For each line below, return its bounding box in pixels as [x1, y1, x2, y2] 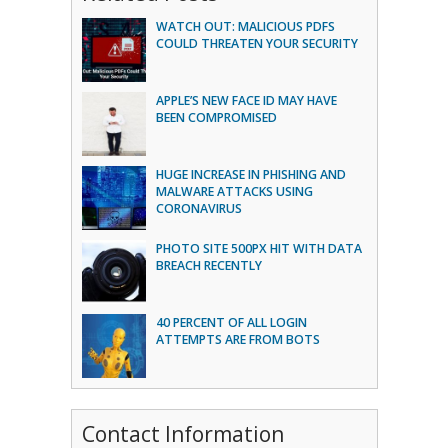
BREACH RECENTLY [155, 257, 262, 274]
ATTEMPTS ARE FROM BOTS [155, 331, 320, 348]
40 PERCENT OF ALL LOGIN [155, 314, 307, 331]
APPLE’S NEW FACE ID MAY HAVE [155, 92, 337, 109]
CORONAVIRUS [155, 200, 242, 217]
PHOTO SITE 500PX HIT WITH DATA [155, 240, 362, 257]
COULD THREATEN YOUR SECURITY [155, 35, 358, 52]
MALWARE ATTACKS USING [155, 183, 313, 200]
